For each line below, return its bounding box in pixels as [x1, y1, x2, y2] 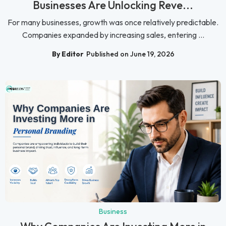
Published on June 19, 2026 [86, 49, 175, 59]
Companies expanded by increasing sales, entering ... [22, 30, 204, 40]
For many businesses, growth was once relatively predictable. [8, 17, 218, 28]
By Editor [51, 49, 84, 59]
